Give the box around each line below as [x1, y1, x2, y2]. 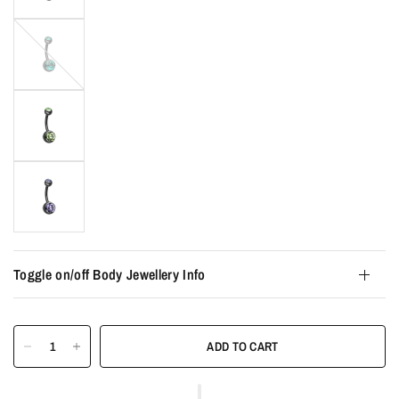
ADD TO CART [207, 338, 279, 354]
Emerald [13, 20, 51, 35]
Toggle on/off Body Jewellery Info [13, 265, 206, 284]
